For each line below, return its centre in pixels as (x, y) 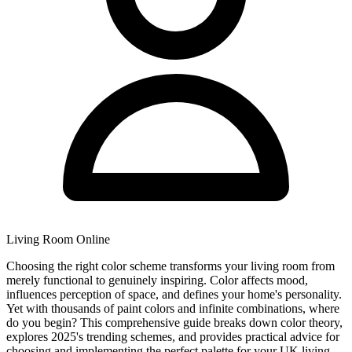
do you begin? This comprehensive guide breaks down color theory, (174, 322)
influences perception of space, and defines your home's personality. (174, 294)
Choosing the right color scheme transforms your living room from (170, 266)
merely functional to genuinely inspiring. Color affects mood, (157, 280)
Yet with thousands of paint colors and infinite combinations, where (173, 308)
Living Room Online (58, 239)
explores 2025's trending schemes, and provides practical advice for (173, 336)
